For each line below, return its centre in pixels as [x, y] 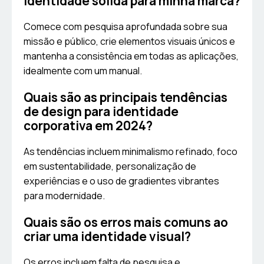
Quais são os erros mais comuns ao [126, 222]
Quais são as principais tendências [126, 98]
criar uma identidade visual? [107, 237]
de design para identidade [101, 112]
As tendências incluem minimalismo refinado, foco [131, 152]
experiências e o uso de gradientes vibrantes [121, 181]
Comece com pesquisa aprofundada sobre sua [126, 27]
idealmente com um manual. [83, 71]
